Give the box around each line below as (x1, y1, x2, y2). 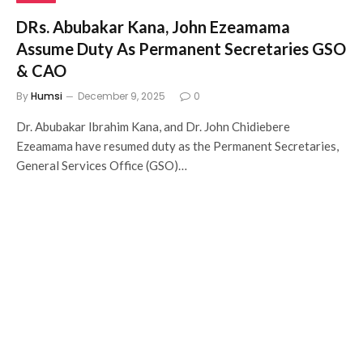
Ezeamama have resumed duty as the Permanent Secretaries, (16, 138, 339, 153)
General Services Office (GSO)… (16, 157, 187, 173)
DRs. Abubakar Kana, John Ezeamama (16, 16, 290, 36)
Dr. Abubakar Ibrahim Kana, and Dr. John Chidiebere (16, 118, 290, 134)
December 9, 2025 (78, 88, 165, 103)
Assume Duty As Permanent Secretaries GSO (16, 38, 346, 58)
